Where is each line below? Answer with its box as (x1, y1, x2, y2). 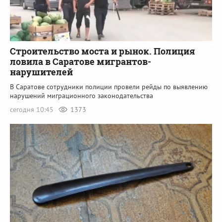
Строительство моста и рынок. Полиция (10, 45, 195, 57)
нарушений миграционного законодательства (10, 91, 153, 100)
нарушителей (10, 65, 73, 78)
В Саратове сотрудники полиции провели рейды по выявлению (10, 82, 208, 91)
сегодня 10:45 (10, 105, 55, 114)
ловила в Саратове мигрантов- (10, 55, 151, 67)
